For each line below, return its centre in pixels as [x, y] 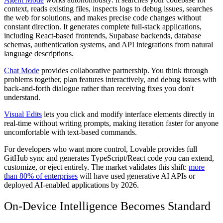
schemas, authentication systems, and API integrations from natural [109, 44]
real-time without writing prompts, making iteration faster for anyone [111, 123]
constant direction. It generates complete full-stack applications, [103, 26]
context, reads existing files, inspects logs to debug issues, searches [108, 8]
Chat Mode [22, 70]
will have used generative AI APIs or [136, 176]
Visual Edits [23, 114]
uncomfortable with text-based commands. [70, 132]
